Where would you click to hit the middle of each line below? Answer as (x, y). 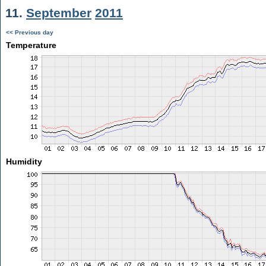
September (59, 13)
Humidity (24, 161)
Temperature (31, 45)
